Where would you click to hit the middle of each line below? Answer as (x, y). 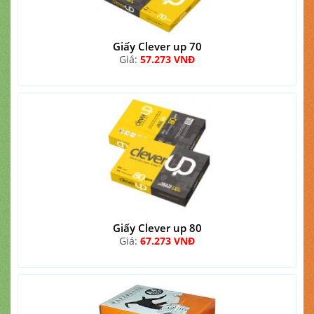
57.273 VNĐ (168, 59)
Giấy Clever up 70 (157, 46)
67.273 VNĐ (168, 241)
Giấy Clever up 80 (157, 228)
